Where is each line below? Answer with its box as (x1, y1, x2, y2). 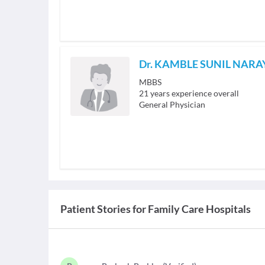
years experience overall (150, 88, 239, 98)
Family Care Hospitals (148, 202, 251, 215)
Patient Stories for (60, 202, 146, 215)
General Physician (139, 99, 205, 109)
